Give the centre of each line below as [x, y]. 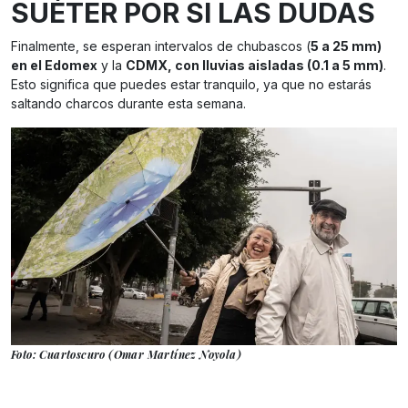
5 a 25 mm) [346, 46]
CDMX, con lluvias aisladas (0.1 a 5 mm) [255, 66]
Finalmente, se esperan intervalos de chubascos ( [161, 46]
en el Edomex [54, 66]
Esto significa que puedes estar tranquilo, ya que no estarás [191, 85]
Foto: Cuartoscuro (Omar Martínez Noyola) [126, 354]
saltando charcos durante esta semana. [128, 104]
